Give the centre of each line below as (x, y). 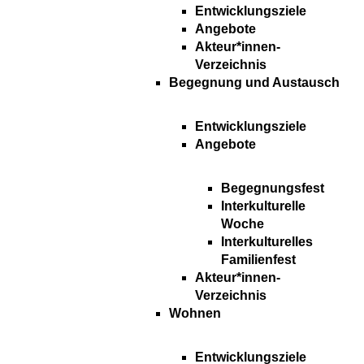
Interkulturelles (267, 242)
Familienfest (258, 260)
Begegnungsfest (273, 188)
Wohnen (195, 314)
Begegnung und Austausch (254, 83)
